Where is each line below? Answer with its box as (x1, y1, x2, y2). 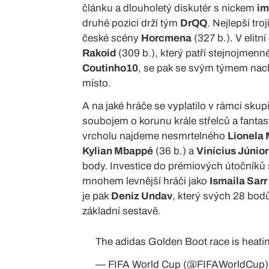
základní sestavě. (82, 205, 161, 217)
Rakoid (82, 47, 116, 59)
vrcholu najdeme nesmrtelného (82, 130, 228, 142)
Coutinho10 (82, 62, 138, 74)
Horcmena (141, 32, 192, 44)
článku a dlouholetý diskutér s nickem (82, 2, 257, 14)
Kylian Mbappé (82, 145, 153, 157)
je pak (82, 190, 111, 202)
